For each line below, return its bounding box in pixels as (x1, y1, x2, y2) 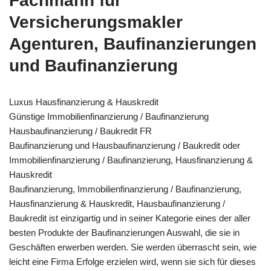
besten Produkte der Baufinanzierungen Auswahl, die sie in (9, 227, 240, 238)
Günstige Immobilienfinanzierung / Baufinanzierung (9, 111, 209, 122)
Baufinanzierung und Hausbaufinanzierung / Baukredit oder (9, 140, 240, 151)
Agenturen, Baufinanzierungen (9, 34, 256, 53)
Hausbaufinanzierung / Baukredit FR (9, 125, 152, 136)
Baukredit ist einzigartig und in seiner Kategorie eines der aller (9, 212, 250, 223)
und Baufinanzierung (9, 56, 178, 75)
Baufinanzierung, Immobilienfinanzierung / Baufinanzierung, (9, 183, 241, 194)
